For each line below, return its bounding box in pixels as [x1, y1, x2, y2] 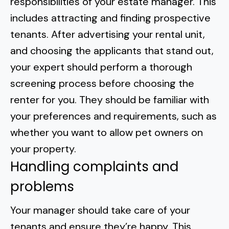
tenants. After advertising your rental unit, [10, 28, 205, 41]
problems [10, 177, 74, 196]
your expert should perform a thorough [10, 60, 192, 74]
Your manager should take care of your [10, 203, 190, 217]
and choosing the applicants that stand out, [10, 44, 214, 57]
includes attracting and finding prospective [10, 11, 211, 25]
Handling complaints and [10, 157, 178, 176]
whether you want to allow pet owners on [10, 126, 203, 139]
